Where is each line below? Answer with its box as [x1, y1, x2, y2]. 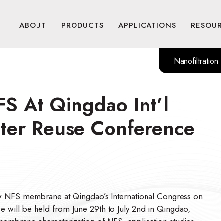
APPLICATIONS [118, 20, 176, 31]
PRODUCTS [61, 20, 104, 31]
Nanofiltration [174, 55, 218, 67]
